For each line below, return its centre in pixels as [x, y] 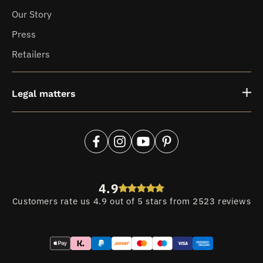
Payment [68, 244]
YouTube [148, 148]
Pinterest [173, 148]
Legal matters [44, 94]
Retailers [31, 54]
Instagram [128, 148]
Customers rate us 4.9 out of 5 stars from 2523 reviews [131, 201]
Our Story [32, 14]
